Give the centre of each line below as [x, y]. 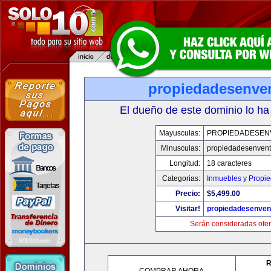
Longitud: [184, 163]
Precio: [188, 194]
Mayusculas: [179, 133]
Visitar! [188, 209]
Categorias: [181, 178]
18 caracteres [229, 163]
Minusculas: [180, 148]
